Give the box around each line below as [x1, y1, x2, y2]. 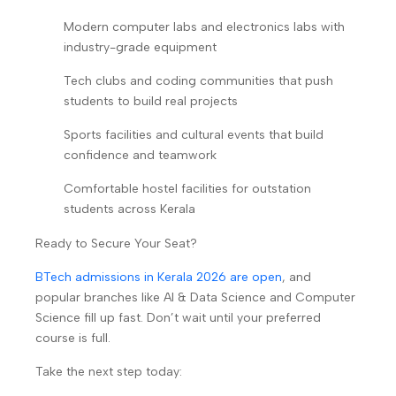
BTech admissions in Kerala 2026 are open [35, 270, 282, 285]
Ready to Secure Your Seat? [35, 236, 201, 251]
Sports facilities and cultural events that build [64, 127, 324, 142]
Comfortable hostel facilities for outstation [64, 181, 311, 196]
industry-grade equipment [64, 40, 217, 55]
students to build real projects [64, 94, 238, 109]
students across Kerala [64, 202, 195, 217]
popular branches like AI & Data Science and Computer [35, 290, 355, 305]
